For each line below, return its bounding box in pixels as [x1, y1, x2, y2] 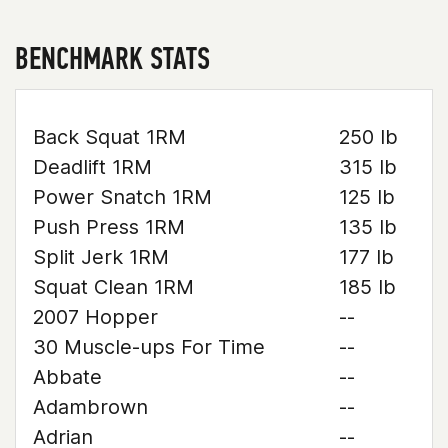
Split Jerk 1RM [33, 245, 169, 269]
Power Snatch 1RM [33, 185, 212, 209]
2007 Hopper [33, 305, 158, 329]
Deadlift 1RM [33, 155, 152, 179]
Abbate [33, 365, 102, 389]
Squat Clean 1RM [33, 275, 194, 299]
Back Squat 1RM [33, 125, 186, 149]
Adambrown [33, 395, 148, 419]
